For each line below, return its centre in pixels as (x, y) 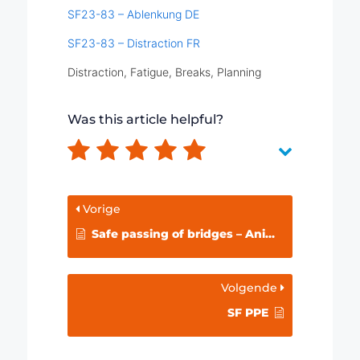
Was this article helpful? (145, 120)
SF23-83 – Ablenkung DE (133, 14)
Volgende (251, 288)
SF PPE (248, 313)
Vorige (100, 209)
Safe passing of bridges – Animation (178, 234)
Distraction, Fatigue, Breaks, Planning (164, 72)
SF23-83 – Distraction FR (133, 43)
